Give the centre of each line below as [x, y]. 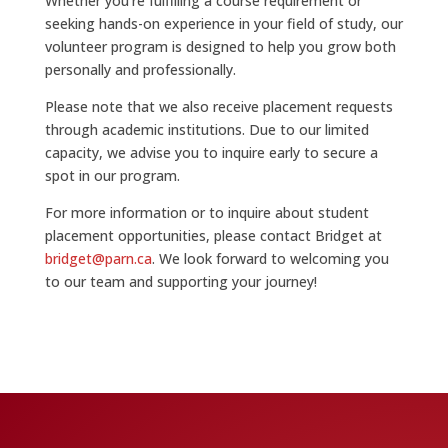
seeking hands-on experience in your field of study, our [223, 23]
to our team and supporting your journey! [180, 281]
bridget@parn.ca [98, 258]
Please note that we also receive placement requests [218, 106]
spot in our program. [112, 175]
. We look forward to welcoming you [270, 258]
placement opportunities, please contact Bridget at [213, 235]
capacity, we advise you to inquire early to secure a [211, 152]
